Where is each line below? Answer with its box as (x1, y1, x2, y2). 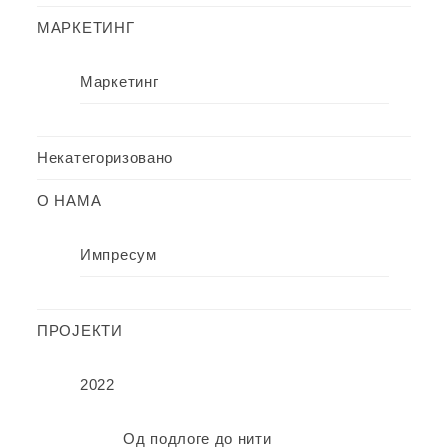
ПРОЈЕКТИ (37, 322, 123, 340)
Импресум (80, 246, 157, 264)
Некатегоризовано (37, 149, 174, 167)
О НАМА (37, 192, 102, 210)
